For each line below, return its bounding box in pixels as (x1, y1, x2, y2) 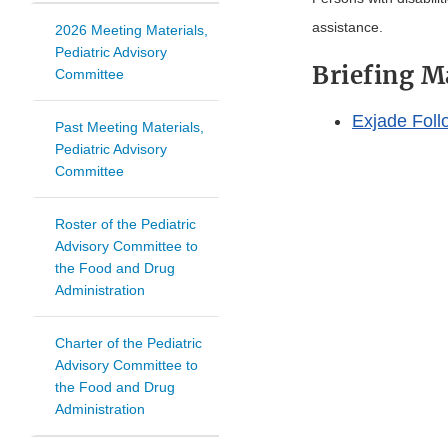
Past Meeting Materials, (55, 119, 204, 136)
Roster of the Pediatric (55, 216, 196, 233)
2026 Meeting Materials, (55, 22, 208, 39)
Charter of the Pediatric (55, 335, 202, 352)
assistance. (312, 19, 383, 36)
